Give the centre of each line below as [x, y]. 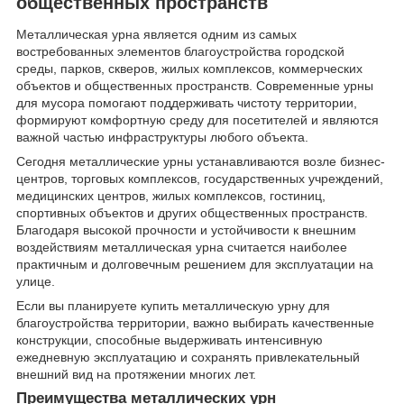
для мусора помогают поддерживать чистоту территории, [187, 103]
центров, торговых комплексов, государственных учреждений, [200, 179]
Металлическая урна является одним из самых [156, 35]
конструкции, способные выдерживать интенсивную [170, 340]
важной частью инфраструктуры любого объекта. [162, 138]
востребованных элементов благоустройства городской [180, 52]
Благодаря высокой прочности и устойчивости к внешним [186, 230]
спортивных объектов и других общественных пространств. [192, 213]
